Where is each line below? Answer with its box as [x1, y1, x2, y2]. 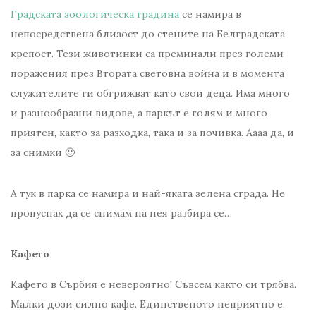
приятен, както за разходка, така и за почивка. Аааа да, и [11, 126, 294, 140]
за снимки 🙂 [11, 146, 75, 159]
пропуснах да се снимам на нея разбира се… [11, 207, 232, 220]
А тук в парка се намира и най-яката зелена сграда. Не [11, 187, 285, 200]
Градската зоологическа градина [11, 8, 179, 21]
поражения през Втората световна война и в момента [11, 67, 284, 80]
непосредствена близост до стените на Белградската [11, 28, 285, 41]
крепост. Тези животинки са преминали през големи [11, 47, 284, 61]
